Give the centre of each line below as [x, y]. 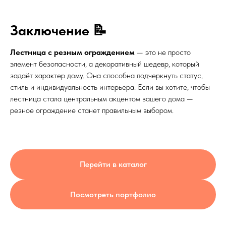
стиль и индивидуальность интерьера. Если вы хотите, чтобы [110, 87]
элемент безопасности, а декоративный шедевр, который [105, 64]
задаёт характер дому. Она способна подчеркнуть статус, [106, 76]
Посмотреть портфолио [113, 194]
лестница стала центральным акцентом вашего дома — [102, 99]
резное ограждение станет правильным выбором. [92, 110]
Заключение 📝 [59, 31]
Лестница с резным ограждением [72, 52]
